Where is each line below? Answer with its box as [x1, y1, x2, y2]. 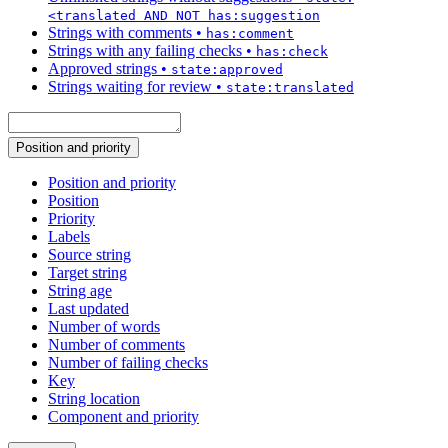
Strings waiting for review [48, 78, 212, 96]
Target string [48, 264, 127, 282]
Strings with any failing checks [48, 42, 242, 60]
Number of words [48, 318, 160, 336]
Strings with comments [48, 24, 192, 42]
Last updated [48, 300, 129, 318]
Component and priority [48, 408, 199, 426]
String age [48, 282, 112, 300]
